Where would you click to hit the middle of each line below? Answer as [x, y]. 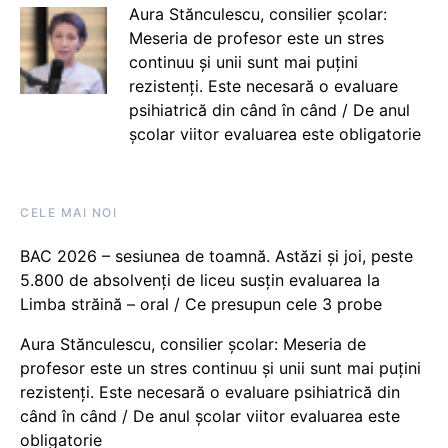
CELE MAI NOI [68, 212]
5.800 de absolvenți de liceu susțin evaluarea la [200, 279]
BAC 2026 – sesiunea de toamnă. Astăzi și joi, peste [216, 255]
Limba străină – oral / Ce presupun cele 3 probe [201, 303]
